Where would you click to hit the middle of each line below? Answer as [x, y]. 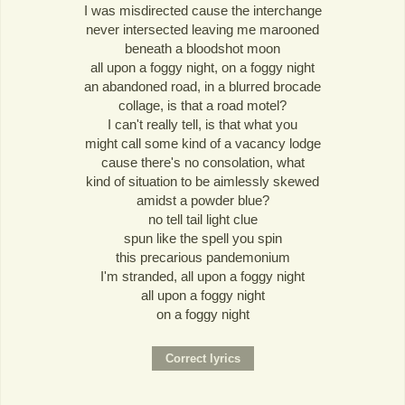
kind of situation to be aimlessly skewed [202, 181]
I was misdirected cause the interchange [202, 10]
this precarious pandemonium [202, 257]
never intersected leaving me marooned [202, 29]
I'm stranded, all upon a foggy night [202, 276]
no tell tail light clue [202, 219]
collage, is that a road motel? [202, 105]
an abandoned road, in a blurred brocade [202, 86]
